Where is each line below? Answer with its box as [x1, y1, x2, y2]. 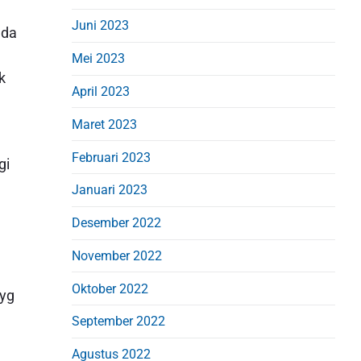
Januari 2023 [72, 182, 148, 198]
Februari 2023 [72, 149, 151, 165]
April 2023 [72, 84, 131, 99]
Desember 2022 [72, 215, 162, 231]
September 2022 [72, 313, 166, 330]
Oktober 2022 [72, 280, 149, 297]
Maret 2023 [72, 116, 138, 132]
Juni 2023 [72, 18, 130, 34]
